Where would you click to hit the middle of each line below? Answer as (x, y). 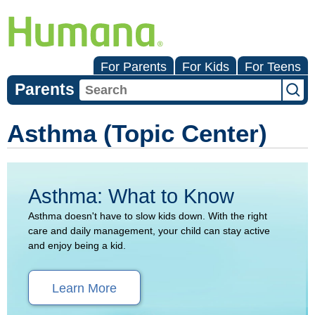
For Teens (273, 67)
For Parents (134, 67)
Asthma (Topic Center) (137, 133)
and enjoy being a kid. (77, 245)
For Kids (206, 67)
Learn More (84, 288)
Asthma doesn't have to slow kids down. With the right (148, 216)
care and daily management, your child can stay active (149, 231)
